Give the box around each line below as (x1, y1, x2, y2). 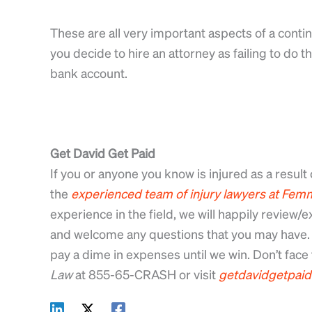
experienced (71, 185, 141, 202)
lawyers (223, 185, 265, 202)
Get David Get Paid (50, 145, 155, 162)
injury (189, 185, 220, 202)
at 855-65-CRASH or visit (72, 266, 219, 283)
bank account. (50, 64, 127, 81)
